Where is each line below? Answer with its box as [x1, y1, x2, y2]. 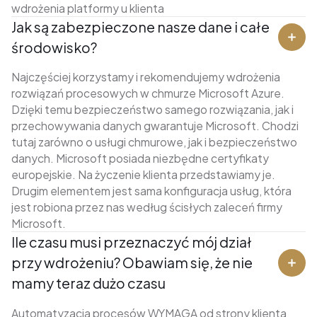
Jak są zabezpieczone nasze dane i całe [11, 18, 270, 35]
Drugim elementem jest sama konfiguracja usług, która [11, 184, 292, 198]
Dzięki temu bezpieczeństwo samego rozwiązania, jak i [11, 103, 294, 117]
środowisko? [11, 38, 97, 56]
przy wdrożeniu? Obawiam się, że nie [11, 254, 253, 272]
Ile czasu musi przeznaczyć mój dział [11, 234, 252, 251]
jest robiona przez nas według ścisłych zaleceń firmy [11, 200, 282, 214]
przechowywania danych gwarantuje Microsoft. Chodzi [11, 119, 299, 133]
